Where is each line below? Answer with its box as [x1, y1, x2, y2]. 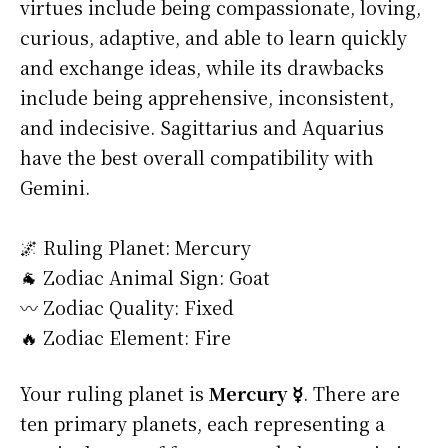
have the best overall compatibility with [20, 144, 374, 171]
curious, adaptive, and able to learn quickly [20, 24, 407, 51]
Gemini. [20, 174, 90, 201]
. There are [303, 380, 400, 407]
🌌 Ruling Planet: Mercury [20, 234, 251, 261]
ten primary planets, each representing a [20, 410, 385, 437]
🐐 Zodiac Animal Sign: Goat [20, 264, 270, 291]
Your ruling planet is [20, 380, 209, 407]
